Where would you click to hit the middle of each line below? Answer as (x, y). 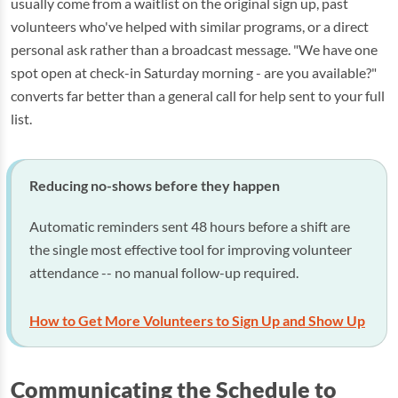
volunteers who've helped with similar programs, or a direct (190, 26)
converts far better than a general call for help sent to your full (198, 96)
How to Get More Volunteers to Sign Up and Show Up (197, 320)
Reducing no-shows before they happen (155, 185)
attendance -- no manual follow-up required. (164, 272)
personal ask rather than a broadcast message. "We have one (194, 49)
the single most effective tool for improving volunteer (191, 249)
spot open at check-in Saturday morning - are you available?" (194, 72)
